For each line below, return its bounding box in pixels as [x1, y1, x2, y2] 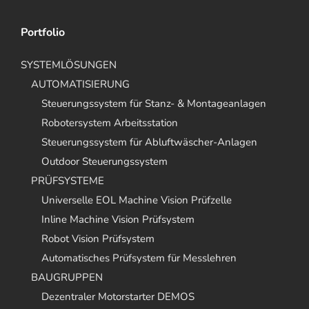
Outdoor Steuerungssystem [41, 154, 168, 168]
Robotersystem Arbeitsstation [41, 116, 178, 130]
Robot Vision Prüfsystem [41, 232, 154, 246]
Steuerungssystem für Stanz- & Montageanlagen [41, 97, 266, 110]
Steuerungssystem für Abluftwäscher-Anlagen [41, 135, 257, 149]
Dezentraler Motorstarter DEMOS [41, 290, 195, 303]
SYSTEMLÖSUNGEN [21, 58, 117, 72]
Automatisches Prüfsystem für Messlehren [41, 251, 237, 265]
